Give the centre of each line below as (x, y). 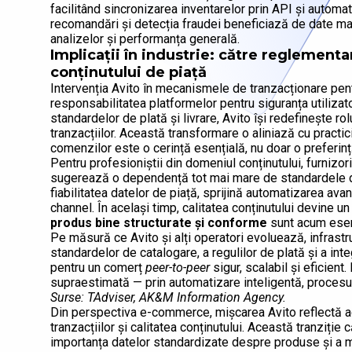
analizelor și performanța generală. (145, 39)
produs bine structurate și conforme (159, 223)
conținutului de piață (128, 73)
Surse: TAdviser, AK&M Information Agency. (168, 298)
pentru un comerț (98, 268)
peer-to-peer (178, 268)
